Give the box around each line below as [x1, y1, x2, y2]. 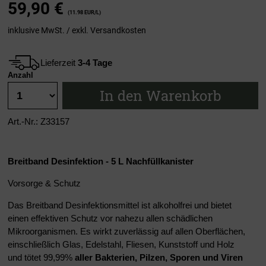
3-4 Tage [78, 57, 112, 68]
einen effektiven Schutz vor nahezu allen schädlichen [8, 213, 213, 224]
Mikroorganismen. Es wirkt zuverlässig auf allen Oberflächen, [8, 226, 245, 237]
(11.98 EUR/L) [68, 9, 101, 15]
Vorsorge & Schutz [8, 178, 81, 189]
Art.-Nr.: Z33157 [8, 116, 69, 127]
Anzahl [8, 71, 33, 80]
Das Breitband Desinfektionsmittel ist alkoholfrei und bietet [8, 200, 232, 211]
